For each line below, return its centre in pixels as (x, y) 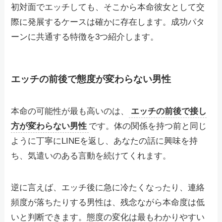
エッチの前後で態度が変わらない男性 (91, 79)
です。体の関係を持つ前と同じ (148, 126)
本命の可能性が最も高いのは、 (70, 111)
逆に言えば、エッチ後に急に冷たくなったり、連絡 (108, 188)
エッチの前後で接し (169, 111)
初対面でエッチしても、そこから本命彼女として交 (108, 7)
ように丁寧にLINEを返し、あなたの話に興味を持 (105, 141)
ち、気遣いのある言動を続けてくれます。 (91, 156)
